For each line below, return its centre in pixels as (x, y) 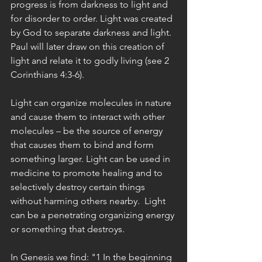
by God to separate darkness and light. (92, 32)
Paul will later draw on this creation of (89, 46)
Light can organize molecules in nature (92, 103)
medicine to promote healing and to (88, 173)
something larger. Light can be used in (92, 159)
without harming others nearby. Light (89, 201)
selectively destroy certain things (79, 187)
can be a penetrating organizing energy (94, 215)
